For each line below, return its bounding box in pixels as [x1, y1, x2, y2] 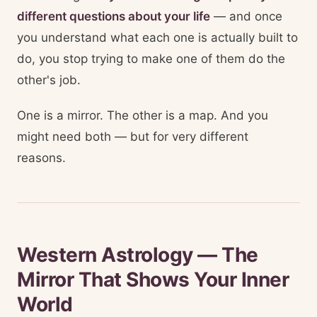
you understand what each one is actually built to [17, 30, 298, 45]
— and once [210, 9, 282, 23]
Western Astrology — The [17, 243, 258, 267]
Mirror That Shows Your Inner [17, 267, 289, 292]
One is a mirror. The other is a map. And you [17, 108, 268, 122]
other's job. [17, 73, 81, 87]
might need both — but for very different [17, 129, 248, 144]
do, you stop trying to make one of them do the [17, 52, 285, 66]
